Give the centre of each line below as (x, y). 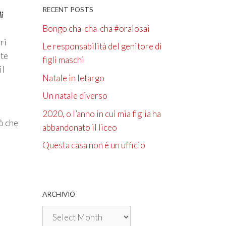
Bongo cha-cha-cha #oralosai (96, 28)
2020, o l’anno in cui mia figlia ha (101, 114)
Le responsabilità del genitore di (102, 46)
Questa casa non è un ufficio (94, 145)
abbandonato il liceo (79, 127)
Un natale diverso (75, 96)
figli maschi (63, 60)
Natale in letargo (73, 78)
